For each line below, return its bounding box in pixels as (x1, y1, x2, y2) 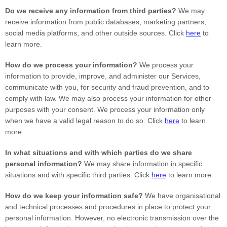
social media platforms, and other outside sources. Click (5, 29, 186, 37)
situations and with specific (5, 171, 92, 179)
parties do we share (124, 148, 192, 157)
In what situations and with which (5, 148, 124, 157)
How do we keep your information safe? (5, 192, 143, 200)
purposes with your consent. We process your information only (5, 105, 205, 113)
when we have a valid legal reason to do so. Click (5, 117, 165, 125)
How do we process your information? (5, 61, 137, 69)
